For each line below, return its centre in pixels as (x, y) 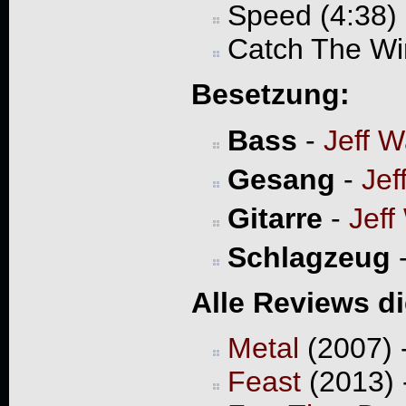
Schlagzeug (309, 257)
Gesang (281, 179)
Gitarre (275, 218)
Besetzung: (270, 95)
